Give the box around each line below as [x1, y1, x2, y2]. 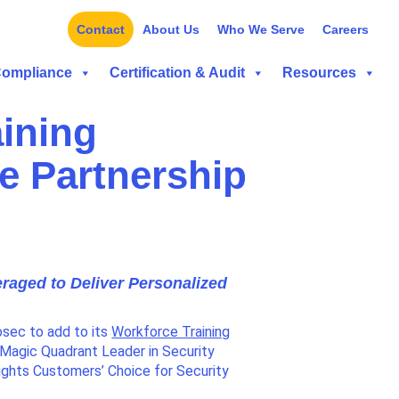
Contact [77, 21, 125, 37]
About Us [142, 21, 199, 37]
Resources [282, 65, 356, 80]
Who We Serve [217, 21, 305, 37]
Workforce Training [111, 323, 231, 341]
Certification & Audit [110, 65, 245, 80]
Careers [322, 21, 369, 37]
